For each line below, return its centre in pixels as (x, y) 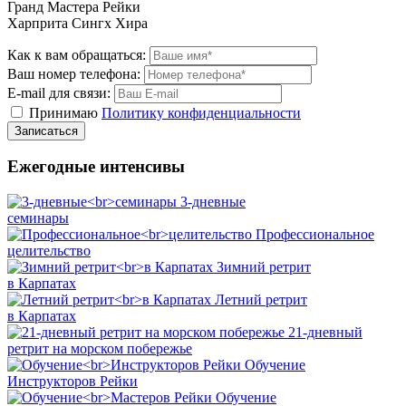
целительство (49, 251)
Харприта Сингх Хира (77, 23)
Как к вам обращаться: (77, 54)
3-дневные (213, 202)
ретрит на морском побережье (100, 349)
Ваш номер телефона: (74, 73)
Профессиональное (315, 235)
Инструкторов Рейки (72, 382)
